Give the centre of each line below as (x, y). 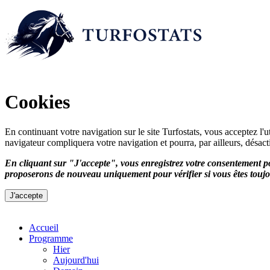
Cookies (37, 102)
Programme (51, 238)
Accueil (44, 227)
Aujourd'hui (76, 260)
